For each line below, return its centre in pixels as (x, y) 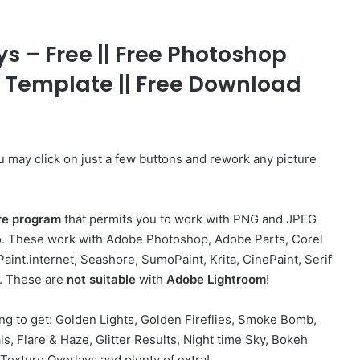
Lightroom (237, 279)
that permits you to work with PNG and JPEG (189, 219)
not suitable (101, 279)
